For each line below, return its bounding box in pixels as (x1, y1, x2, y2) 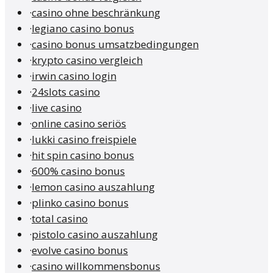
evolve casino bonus (32, 243, 128, 258)
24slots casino (32, 85, 100, 99)
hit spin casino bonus (32, 148, 134, 163)
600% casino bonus (32, 164, 125, 179)
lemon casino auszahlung (32, 180, 155, 194)
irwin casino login (32, 69, 116, 83)
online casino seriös (32, 116, 126, 131)
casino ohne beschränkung (32, 5, 160, 20)
